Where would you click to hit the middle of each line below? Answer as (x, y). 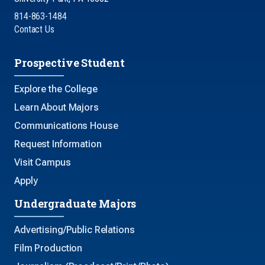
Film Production (49, 248)
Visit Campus (43, 163)
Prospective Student (70, 63)
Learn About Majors (56, 108)
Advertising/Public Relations (75, 230)
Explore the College (56, 89)
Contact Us (34, 30)
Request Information (58, 144)
